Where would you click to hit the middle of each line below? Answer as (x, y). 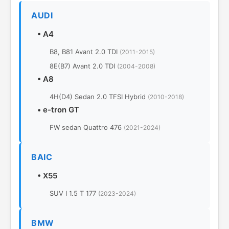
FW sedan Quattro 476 (87, 127)
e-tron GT (61, 110)
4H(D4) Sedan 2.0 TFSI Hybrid (99, 97)
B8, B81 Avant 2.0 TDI (85, 52)
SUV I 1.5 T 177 (74, 193)
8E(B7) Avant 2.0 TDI (83, 66)
